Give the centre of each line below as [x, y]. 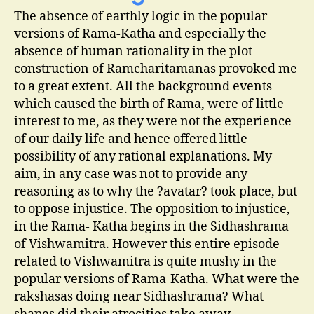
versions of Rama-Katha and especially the [140, 34]
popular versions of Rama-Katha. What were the [157, 279]
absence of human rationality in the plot [133, 52]
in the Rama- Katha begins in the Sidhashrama [151, 227]
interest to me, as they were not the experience [153, 122]
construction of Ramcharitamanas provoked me [156, 69]
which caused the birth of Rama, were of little [149, 104]
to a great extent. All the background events [143, 87]
